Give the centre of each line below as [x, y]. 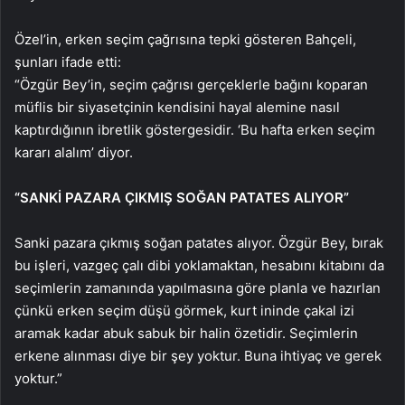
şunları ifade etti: [68, 61]
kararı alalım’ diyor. [74, 152]
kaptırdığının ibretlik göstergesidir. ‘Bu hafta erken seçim [195, 129]
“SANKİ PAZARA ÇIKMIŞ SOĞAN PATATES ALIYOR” [182, 197]
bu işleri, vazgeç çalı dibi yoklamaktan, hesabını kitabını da [199, 265]
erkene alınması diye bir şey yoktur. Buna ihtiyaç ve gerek [198, 355]
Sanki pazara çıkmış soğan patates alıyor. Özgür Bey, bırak [199, 242]
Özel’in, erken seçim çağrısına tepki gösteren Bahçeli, [185, 39]
